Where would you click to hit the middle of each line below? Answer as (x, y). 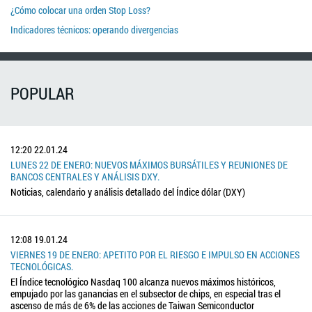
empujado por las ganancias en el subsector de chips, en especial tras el (146, 293)
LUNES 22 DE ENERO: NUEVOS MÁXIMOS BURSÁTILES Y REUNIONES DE (149, 164)
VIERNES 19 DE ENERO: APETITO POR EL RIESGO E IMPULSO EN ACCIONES (155, 254)
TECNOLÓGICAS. (42, 266)
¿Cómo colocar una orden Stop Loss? (80, 10)
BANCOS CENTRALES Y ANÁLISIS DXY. (85, 176)
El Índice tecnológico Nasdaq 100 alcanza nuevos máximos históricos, (143, 281)
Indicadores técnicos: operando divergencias (94, 30)
